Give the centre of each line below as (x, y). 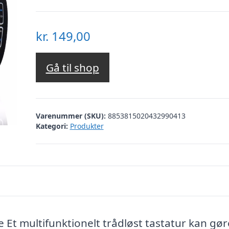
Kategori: (52, 126)
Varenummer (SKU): (72, 116)
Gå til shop (72, 68)
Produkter (87, 126)
